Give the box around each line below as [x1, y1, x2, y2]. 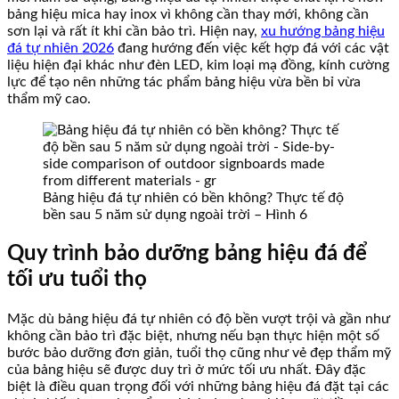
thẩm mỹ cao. [7, 92, 91, 107]
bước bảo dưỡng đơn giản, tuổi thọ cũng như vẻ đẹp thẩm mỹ [7, 346, 391, 361]
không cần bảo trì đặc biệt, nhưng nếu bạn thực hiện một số [7, 329, 379, 344]
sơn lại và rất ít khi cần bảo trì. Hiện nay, [7, 24, 261, 39]
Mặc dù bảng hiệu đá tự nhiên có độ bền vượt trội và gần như [7, 312, 390, 327]
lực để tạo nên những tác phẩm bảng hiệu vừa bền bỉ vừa [7, 75, 361, 90]
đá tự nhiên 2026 [7, 41, 114, 56]
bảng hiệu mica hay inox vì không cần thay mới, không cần [7, 7, 369, 22]
